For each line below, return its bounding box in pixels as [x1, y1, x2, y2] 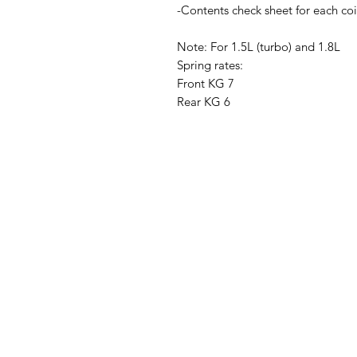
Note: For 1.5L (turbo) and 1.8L [177, 39, 340, 55]
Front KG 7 [177, 76, 234, 92]
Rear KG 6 [177, 94, 230, 110]
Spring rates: [177, 57, 243, 73]
